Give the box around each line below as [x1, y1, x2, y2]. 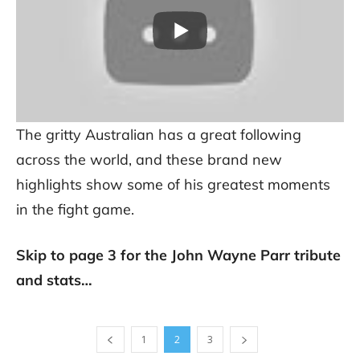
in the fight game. [16, 200, 134, 219]
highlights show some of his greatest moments [16, 175, 330, 194]
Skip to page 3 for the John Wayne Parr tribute [16, 246, 341, 265]
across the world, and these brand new [16, 150, 282, 170]
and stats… [16, 271, 92, 290]
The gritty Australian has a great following [16, 125, 301, 145]
